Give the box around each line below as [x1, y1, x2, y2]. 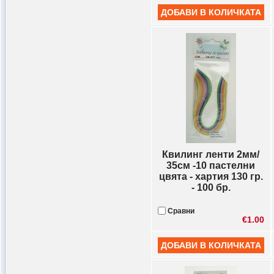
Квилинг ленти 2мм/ [162, 149, 260, 160]
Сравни [166, 207, 194, 215]
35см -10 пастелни [166, 160, 256, 171]
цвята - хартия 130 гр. [159, 171, 263, 182]
